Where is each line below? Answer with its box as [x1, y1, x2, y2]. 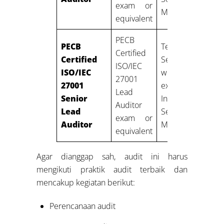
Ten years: [161, 40, 212, 52]
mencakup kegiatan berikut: [36, 176, 135, 188]
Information [161, 92, 202, 104]
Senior [61, 92, 88, 104]
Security [161, 105, 190, 117]
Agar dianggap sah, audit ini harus [36, 150, 187, 162]
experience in [161, 79, 212, 91]
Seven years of [161, 53, 212, 65]
